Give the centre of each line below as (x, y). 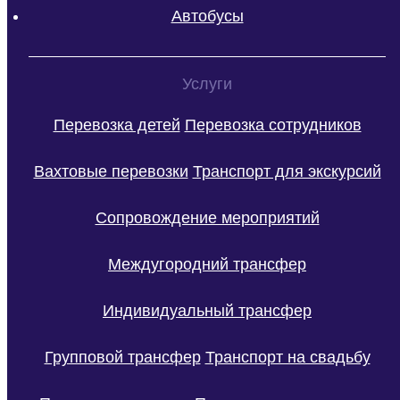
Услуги (207, 83)
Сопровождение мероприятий (207, 218)
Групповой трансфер (122, 357)
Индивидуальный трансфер (207, 310)
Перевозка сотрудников (273, 125)
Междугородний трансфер (207, 265)
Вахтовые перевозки (111, 172)
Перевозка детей (117, 125)
